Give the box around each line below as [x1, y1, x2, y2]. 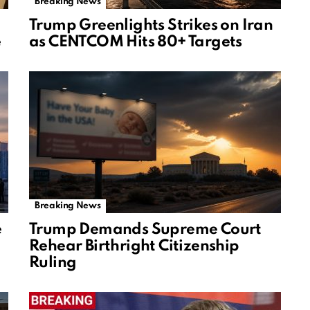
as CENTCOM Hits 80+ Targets [29, 35, 242, 51]
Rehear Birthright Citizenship [29, 239, 239, 255]
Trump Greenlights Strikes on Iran [29, 18, 273, 34]
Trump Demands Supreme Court [29, 222, 262, 238]
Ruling [29, 255, 77, 271]
